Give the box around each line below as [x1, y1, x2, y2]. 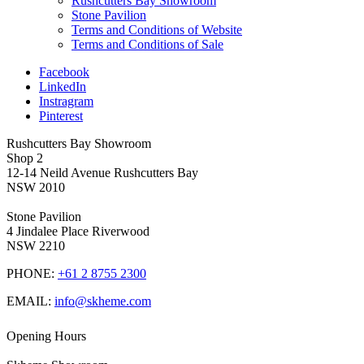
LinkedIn [39, 79, 86, 93]
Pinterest [39, 108, 83, 123]
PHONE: [6, 266, 58, 280]
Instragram [39, 93, 93, 108]
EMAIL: [6, 293, 54, 308]
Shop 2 [6, 150, 43, 165]
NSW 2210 [6, 238, 65, 253]
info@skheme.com [54, 293, 151, 308]
